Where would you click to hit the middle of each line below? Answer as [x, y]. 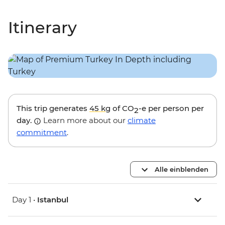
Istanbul [53, 200]
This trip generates [53, 108]
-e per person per [171, 108]
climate [142, 121]
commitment [42, 133]
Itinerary [42, 28]
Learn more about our [84, 121]
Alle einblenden [182, 169]
